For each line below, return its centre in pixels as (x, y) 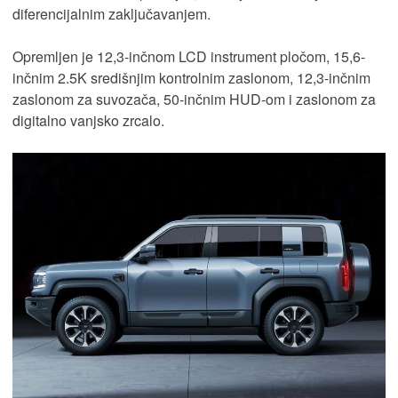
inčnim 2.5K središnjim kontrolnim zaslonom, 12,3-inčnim (191, 78)
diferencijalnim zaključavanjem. (111, 14)
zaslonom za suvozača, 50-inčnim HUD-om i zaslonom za (194, 99)
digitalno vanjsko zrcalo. (88, 121)
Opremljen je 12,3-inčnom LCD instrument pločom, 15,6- (189, 57)
